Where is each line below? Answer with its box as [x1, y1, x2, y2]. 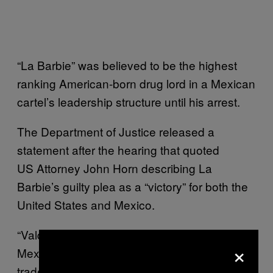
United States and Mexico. [17, 196, 158, 213]
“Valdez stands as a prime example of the [17, 225, 233, 243]
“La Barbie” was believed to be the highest [17, 56, 237, 73]
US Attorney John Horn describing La [17, 159, 212, 176]
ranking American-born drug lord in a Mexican [17, 74, 255, 91]
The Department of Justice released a [17, 122, 214, 140]
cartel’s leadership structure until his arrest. [17, 93, 240, 110]
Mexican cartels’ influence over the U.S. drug [17, 244, 252, 261]
